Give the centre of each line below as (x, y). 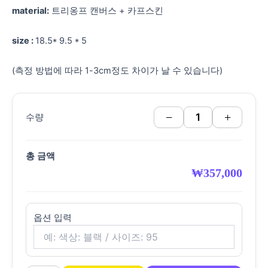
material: (31, 11)
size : (24, 40)
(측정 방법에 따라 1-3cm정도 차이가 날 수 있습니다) (117, 70)
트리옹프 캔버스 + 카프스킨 (106, 11)
